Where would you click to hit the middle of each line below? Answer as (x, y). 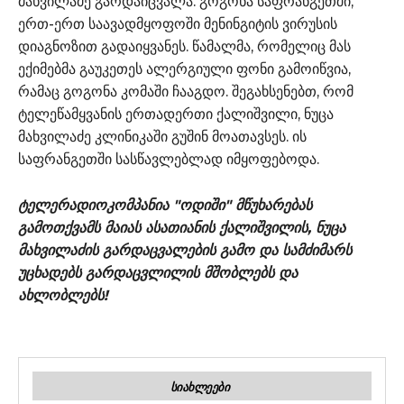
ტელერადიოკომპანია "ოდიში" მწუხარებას (165, 205)
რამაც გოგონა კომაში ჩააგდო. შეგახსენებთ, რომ (186, 91)
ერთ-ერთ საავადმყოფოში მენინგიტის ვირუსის (178, 23)
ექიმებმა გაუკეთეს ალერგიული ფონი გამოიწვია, (184, 69)
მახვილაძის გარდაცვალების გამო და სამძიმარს (185, 250)
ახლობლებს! (63, 295)
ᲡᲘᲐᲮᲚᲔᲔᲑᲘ (200, 386)
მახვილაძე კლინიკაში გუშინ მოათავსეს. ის (162, 136)
